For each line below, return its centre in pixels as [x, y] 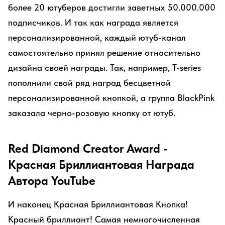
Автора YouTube [52, 181]
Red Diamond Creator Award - [88, 148]
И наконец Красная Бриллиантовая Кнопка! [98, 204]
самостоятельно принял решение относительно [104, 52]
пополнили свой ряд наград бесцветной [89, 83]
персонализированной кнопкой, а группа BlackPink [111, 98]
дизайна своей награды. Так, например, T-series [104, 68]
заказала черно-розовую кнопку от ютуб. [92, 113]
